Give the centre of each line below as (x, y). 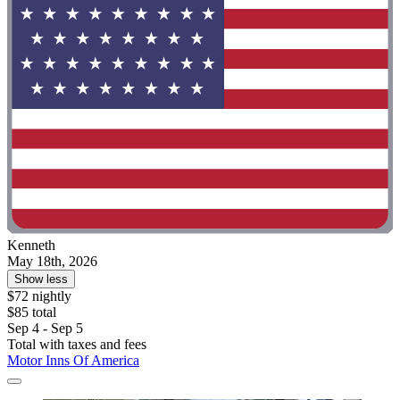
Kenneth (31, 246)
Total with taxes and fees (77, 345)
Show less (41, 279)
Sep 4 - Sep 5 (45, 329)
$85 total (32, 312)
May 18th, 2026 (52, 262)
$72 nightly (39, 296)
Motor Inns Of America (73, 361)
